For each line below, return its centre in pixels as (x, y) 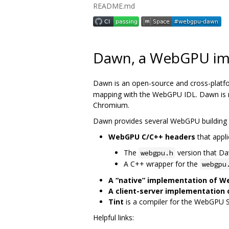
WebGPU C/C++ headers (152, 136)
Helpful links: (113, 217)
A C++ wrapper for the (162, 164)
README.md (114, 6)
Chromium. (111, 105)
